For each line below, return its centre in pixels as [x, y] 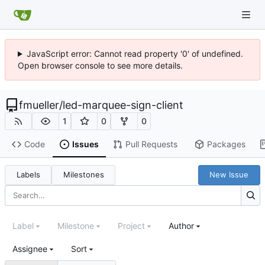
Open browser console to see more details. [100, 65]
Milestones [83, 175]
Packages [226, 144]
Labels [28, 175]
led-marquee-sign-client [123, 105]
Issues [85, 144]
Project [131, 226]
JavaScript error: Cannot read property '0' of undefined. [135, 54]
